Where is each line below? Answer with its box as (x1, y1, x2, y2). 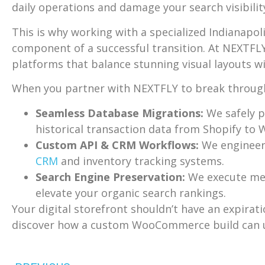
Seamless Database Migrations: (35, 105, 203, 120)
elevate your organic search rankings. (35, 185, 226, 200)
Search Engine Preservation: (35, 169, 185, 184)
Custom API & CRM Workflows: (35, 137, 199, 152)
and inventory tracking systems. (58, 153, 224, 168)
